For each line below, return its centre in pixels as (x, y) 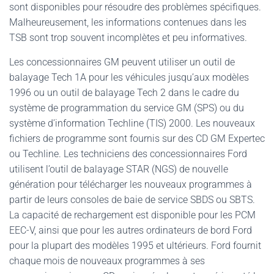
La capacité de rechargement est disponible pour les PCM (132, 215)
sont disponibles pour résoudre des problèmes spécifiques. (135, 7)
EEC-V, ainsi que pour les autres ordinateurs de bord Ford (131, 230)
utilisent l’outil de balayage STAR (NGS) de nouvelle (119, 169)
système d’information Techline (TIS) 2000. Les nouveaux (132, 123)
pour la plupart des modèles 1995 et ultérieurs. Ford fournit (135, 246)
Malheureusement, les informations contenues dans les (128, 22)
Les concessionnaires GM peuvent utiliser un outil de (122, 62)
